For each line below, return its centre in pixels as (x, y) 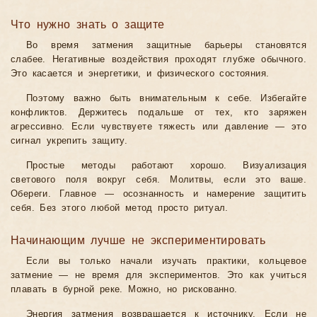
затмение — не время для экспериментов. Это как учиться (158, 276)
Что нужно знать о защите (88, 25)
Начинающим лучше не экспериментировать (138, 241)
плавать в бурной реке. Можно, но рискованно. (124, 290)
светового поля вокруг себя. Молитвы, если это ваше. (158, 180)
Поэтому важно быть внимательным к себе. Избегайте (166, 99)
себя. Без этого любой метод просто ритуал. (120, 208)
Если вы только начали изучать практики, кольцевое (166, 261)
